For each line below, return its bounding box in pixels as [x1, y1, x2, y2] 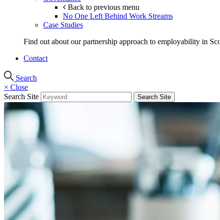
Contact [24, 54, 48, 63]
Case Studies [43, 21, 83, 29]
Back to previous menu [66, 3, 139, 12]
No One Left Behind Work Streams [63, 12, 173, 21]
